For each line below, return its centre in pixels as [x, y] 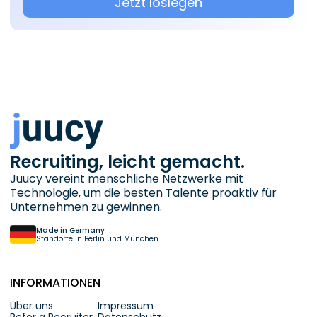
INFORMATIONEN [55, 283]
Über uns [31, 306]
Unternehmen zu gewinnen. [86, 207]
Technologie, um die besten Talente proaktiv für [143, 193]
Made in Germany [70, 230]
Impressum [126, 306]
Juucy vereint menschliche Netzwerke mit [127, 179]
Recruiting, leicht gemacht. [127, 162]
